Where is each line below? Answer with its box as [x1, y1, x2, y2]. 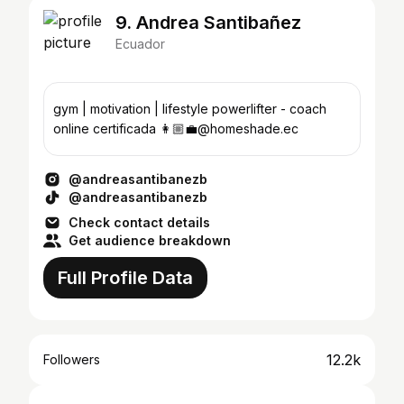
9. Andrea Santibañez [115, 12, 301, 33]
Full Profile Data [58, 267, 193, 289]
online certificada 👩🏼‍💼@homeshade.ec [53, 121, 298, 136]
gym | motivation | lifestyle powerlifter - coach [53, 101, 212, 116]
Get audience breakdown [69, 233, 231, 248]
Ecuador [115, 36, 165, 51]
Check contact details [69, 215, 210, 230]
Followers [43, 352, 100, 367]
